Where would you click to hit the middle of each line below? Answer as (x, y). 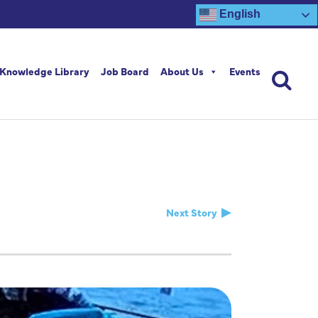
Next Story (192, 212)
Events (245, 71)
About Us (182, 71)
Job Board (125, 71)
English (238, 14)
